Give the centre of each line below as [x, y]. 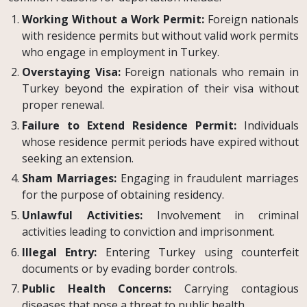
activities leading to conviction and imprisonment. [148, 231]
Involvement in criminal [220, 215]
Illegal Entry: [60, 252]
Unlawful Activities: [82, 215]
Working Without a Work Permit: [113, 19]
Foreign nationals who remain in [210, 72]
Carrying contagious [235, 289]
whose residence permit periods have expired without [160, 142]
